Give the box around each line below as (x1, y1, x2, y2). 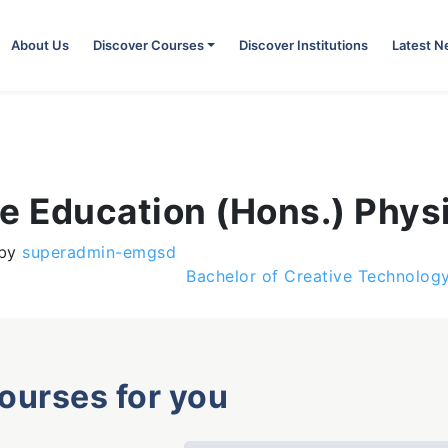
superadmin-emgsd (16, 242, 176, 262)
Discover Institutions (239, 37, 368, 53)
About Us (10, 37, 69, 53)
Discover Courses (92, 37, 204, 53)
